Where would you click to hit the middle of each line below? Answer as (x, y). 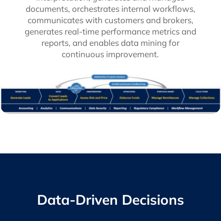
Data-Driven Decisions (110, 200)
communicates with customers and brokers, (110, 20)
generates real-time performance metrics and (110, 32)
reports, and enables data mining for (110, 43)
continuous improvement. (110, 54)
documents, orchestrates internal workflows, (110, 9)
